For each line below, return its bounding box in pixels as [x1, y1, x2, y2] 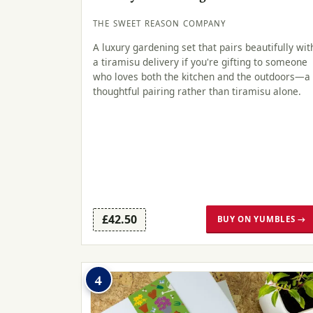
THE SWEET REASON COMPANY [93, 18, 227, 29]
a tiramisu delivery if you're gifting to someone [93, 54, 307, 68]
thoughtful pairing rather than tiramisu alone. [93, 84, 301, 98]
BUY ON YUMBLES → [217, 214, 306, 225]
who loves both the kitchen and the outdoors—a [93, 69, 310, 83]
